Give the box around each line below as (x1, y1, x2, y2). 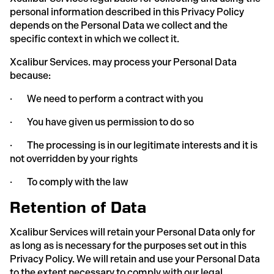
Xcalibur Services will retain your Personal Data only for (10, 226, 255, 238)
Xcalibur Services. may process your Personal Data (10, 56, 237, 68)
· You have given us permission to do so (10, 116, 194, 128)
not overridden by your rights (10, 152, 138, 165)
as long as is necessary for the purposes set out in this (10, 239, 246, 251)
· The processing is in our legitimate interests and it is (10, 139, 257, 151)
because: (10, 69, 51, 81)
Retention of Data (10, 198, 146, 216)
